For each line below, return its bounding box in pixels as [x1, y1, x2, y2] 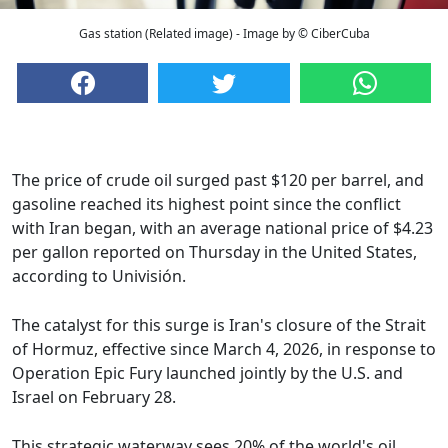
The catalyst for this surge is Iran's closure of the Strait [12, 314, 426, 337]
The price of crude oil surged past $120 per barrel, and [12, 169, 424, 192]
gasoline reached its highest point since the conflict [12, 193, 401, 216]
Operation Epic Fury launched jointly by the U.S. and [12, 362, 403, 385]
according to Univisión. [12, 265, 186, 288]
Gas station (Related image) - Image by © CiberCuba [78, 25, 370, 43]
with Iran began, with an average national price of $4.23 [12, 217, 433, 240]
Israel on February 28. [12, 386, 176, 409]
